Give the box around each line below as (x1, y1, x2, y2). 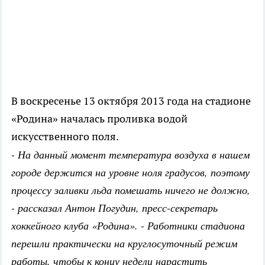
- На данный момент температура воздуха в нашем (11, 147, 250, 162)
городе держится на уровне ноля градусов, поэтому (11, 165, 250, 180)
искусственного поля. (11, 130, 119, 144)
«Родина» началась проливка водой (11, 112, 188, 126)
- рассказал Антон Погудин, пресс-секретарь (11, 201, 218, 215)
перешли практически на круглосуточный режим (11, 236, 237, 251)
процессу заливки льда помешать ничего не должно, (11, 183, 250, 198)
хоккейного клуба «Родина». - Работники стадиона (11, 218, 245, 233)
